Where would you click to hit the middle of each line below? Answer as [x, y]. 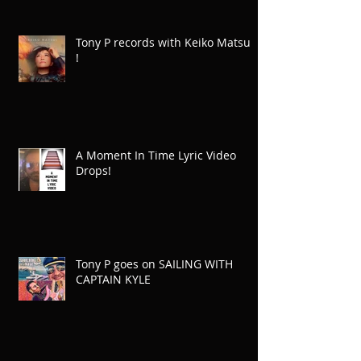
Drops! [93, 171]
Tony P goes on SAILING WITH [154, 264]
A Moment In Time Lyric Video [156, 156]
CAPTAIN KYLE [113, 280]
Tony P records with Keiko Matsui [165, 43]
